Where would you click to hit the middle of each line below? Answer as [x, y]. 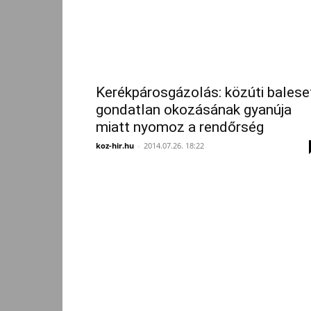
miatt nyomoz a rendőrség [180, 127]
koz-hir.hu [115, 145]
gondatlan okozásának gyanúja [194, 110]
